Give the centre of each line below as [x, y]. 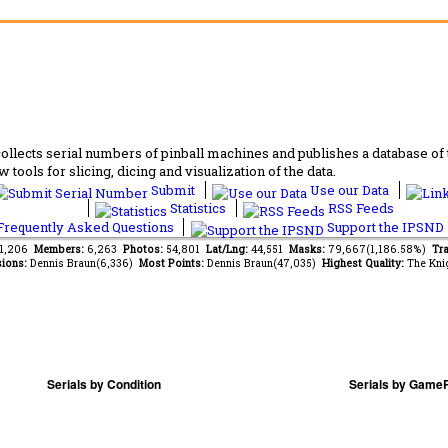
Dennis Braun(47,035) [264, 262]
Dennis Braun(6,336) [84, 262]
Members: [60, 248]
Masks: [308, 248]
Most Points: [172, 262]
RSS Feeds [359, 207]
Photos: [144, 248]
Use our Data [349, 189]
